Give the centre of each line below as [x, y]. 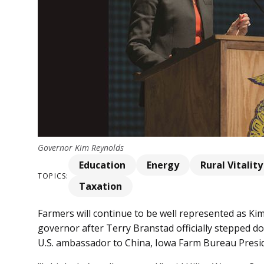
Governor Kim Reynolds [81, 148]
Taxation [101, 187]
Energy [163, 165]
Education [103, 165]
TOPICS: [53, 176]
